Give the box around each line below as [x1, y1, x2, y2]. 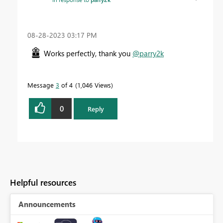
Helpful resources [10, 176, 76, 188]
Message [27, 81, 56, 90]
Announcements [18, 199, 76, 209]
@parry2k [132, 48, 164, 59]
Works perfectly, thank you [44, 48, 132, 59]
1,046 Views [77, 81, 111, 90]
